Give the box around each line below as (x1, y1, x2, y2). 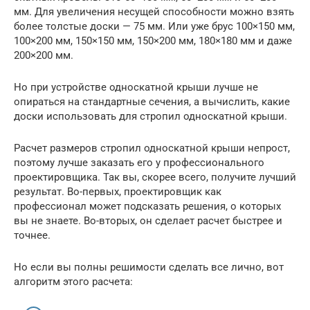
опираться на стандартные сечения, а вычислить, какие (14, 95, 290, 108)
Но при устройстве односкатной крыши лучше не (14, 80, 258, 93)
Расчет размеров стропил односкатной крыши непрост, (14, 141, 290, 154)
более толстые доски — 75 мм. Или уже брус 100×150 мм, (14, 19, 295, 33)
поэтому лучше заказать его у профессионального (14, 156, 264, 169)
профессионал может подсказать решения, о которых (14, 199, 281, 212)
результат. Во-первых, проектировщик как (14, 185, 221, 198)
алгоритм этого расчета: (14, 275, 133, 288)
